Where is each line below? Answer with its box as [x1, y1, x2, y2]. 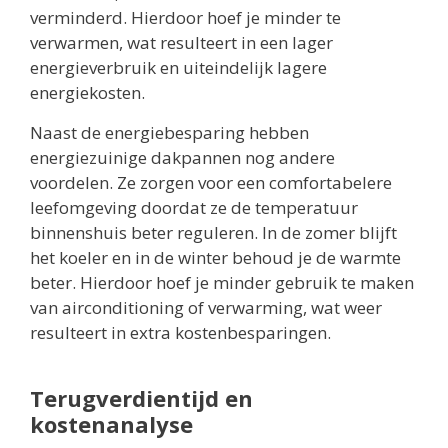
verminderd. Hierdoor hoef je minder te [30, 6, 341, 30]
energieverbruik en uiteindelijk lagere [30, 56, 327, 80]
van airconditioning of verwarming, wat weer [30, 295, 382, 319]
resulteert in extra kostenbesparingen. [30, 320, 331, 344]
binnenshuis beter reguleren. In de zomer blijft [30, 220, 397, 244]
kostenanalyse [30, 408, 193, 439]
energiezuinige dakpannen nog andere [30, 145, 335, 169]
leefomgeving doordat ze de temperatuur [30, 195, 358, 219]
